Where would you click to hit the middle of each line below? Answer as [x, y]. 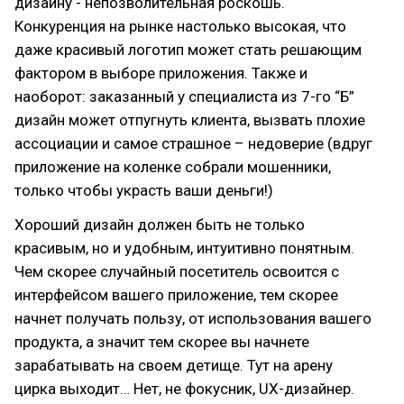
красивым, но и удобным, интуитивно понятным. [184, 248]
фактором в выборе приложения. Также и [161, 73]
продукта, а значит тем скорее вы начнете [162, 342]
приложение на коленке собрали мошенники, [173, 167]
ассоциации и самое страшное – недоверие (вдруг [193, 143]
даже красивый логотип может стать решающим [188, 50]
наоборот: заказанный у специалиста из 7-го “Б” [184, 96]
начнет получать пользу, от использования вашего [193, 318]
